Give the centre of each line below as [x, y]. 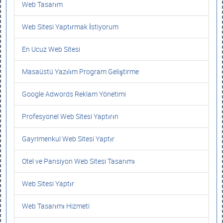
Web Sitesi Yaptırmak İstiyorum [70, 27]
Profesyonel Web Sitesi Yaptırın [70, 116]
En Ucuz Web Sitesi [51, 49]
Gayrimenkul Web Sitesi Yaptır [68, 139]
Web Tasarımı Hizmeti [56, 206]
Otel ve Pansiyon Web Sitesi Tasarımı [78, 161]
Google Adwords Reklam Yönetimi [74, 94]
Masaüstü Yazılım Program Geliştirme [80, 71]
